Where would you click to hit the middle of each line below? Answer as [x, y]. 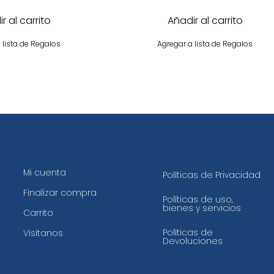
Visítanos [43, 233]
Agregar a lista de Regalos [205, 43]
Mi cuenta [45, 172]
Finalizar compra [60, 192]
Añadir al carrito [205, 20]
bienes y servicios [202, 208]
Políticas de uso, [198, 199]
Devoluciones [193, 241]
